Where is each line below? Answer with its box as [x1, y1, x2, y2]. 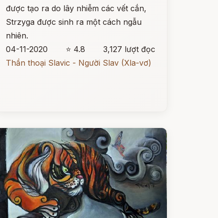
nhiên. [5, 31, 28, 40]
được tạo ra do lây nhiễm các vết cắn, [5, 3, 146, 13]
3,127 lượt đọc [103, 44, 155, 54]
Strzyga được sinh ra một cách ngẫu [5, 17, 142, 27]
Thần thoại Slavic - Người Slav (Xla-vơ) [5, 58, 151, 68]
